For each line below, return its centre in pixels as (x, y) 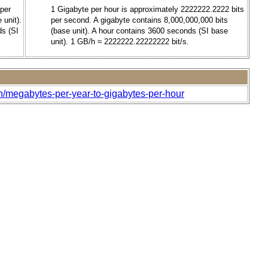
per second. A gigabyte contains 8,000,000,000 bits (139, 20)
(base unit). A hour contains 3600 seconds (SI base (139, 31)
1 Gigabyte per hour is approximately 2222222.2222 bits (147, 9)
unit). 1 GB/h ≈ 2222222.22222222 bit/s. (120, 41)
